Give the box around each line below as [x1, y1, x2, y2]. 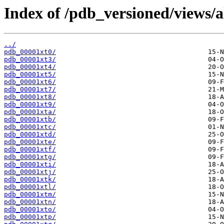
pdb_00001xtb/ [4, 115, 56, 123]
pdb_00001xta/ [4, 108, 56, 116]
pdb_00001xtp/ [4, 213, 56, 221]
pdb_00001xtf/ [4, 145, 56, 153]
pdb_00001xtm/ [4, 190, 56, 198]
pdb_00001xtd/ [4, 130, 56, 138]
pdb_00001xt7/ [4, 85, 56, 93]
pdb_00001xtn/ [4, 198, 56, 206]
